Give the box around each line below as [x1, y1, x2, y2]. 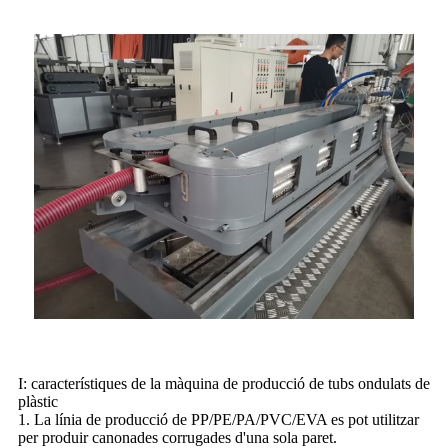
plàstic [18, 393, 58, 411]
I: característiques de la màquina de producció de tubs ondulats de [18, 375, 430, 393]
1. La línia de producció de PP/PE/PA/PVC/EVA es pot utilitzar [18, 411, 419, 429]
